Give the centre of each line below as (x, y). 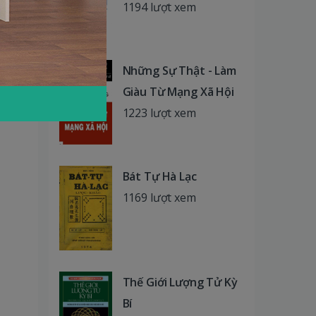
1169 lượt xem (159, 197)
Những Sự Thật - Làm (179, 70)
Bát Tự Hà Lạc (159, 176)
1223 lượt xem (159, 113)
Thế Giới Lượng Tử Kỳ (180, 282)
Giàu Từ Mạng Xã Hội (178, 91)
